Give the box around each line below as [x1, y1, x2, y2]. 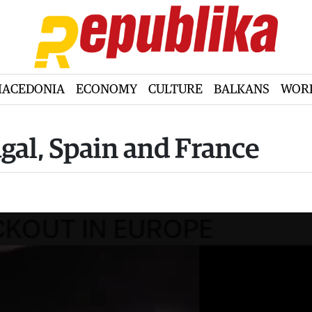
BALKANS [213, 82, 270, 96]
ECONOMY [75, 82, 137, 96]
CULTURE [148, 82, 203, 96]
